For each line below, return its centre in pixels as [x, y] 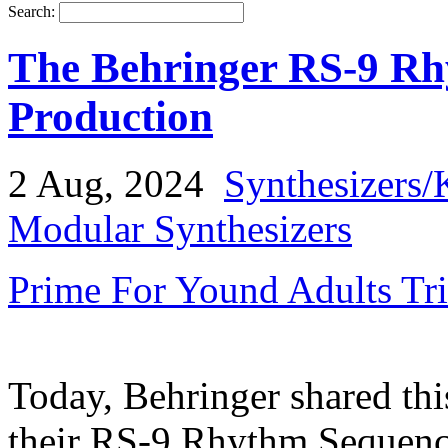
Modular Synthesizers [180, 228]
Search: [33, 11]
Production [110, 116]
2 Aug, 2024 [106, 183]
